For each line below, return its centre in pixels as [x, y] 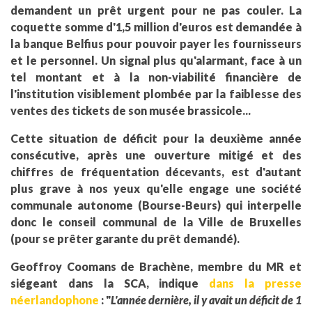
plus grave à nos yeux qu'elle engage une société [156, 189]
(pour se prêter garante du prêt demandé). [125, 239]
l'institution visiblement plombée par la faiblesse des [156, 94]
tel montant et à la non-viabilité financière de [156, 77]
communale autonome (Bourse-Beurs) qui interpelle [156, 205]
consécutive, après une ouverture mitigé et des [156, 155]
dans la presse [256, 283]
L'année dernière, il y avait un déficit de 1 [206, 300]
